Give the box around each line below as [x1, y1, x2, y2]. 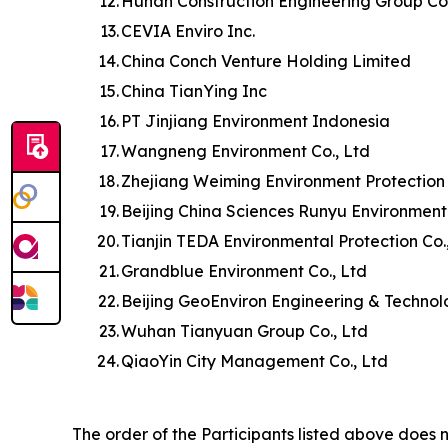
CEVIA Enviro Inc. [121, 20, 255, 41]
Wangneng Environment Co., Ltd [121, 140, 370, 161]
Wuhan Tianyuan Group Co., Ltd [121, 320, 368, 341]
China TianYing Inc [121, 80, 267, 101]
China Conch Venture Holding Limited [121, 50, 411, 71]
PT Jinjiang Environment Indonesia [121, 110, 390, 131]
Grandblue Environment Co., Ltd [121, 260, 367, 281]
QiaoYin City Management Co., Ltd [121, 350, 388, 371]
